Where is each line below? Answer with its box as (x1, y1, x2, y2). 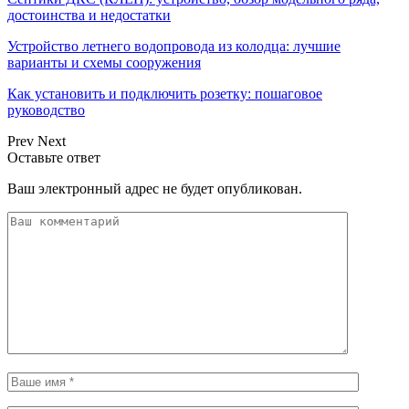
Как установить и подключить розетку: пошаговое (7, 86, 322, 102)
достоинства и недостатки (7, 7, 171, 24)
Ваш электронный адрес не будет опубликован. (7, 181, 302, 197)
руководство (7, 102, 85, 119)
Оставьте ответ (7, 150, 100, 166)
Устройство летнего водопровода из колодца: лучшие (7, 38, 341, 55)
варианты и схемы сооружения (7, 55, 201, 71)
